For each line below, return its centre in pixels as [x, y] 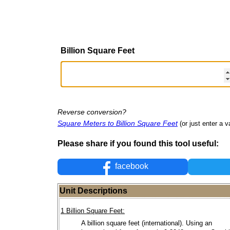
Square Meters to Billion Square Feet [118, 123]
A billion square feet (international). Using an [147, 223]
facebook [131, 166]
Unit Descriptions [93, 191]
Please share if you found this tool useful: [138, 143]
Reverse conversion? [92, 112]
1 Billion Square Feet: [93, 211]
